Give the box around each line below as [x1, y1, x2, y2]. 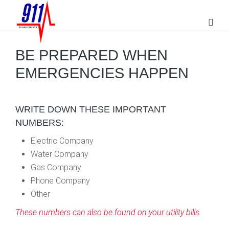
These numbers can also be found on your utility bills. [15, 208, 201, 217]
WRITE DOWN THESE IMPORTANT [15, 104, 166, 114]
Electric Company [31, 136, 94, 146]
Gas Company [31, 163, 81, 172]
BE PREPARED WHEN [15, 47, 168, 63]
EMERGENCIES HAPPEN [15, 65, 189, 81]
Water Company [31, 149, 88, 159]
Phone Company [31, 176, 90, 186]
